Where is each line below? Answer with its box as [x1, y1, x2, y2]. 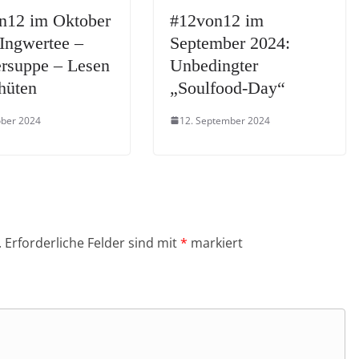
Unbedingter [170, 54, 258, 75]
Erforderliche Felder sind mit [5, 233, 180, 252]
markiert [188, 233, 243, 252]
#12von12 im [170, 10, 264, 30]
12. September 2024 [179, 113, 270, 127]
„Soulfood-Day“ [170, 77, 285, 98]
